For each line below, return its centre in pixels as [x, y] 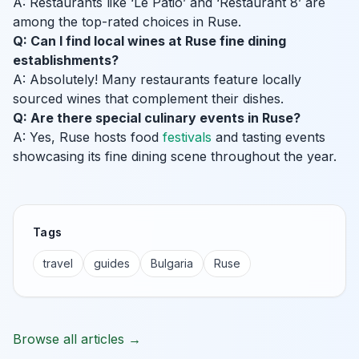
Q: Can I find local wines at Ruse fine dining [149, 41]
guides [112, 264]
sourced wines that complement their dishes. [148, 99]
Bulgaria [172, 264]
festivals [187, 137]
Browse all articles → [77, 339]
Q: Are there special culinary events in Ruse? [157, 118]
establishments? [66, 61]
